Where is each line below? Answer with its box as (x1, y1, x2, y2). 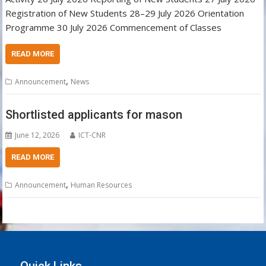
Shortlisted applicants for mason (5, 107, 183, 122)
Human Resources (71, 179, 132, 190)
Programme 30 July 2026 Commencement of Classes (5, 21, 222, 33)
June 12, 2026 (15, 129, 60, 140)
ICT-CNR (78, 129, 106, 140)
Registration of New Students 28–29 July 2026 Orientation (5, 7, 245, 19)
